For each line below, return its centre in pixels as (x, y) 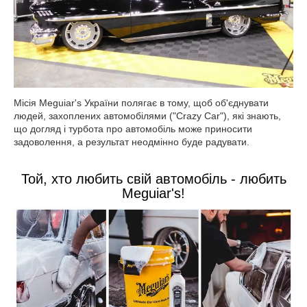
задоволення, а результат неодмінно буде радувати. (132, 142)
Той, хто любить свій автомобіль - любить (153, 179)
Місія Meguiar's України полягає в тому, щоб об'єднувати (141, 102)
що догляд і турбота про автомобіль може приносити (133, 128)
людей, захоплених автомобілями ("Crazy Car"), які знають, (147, 115)
